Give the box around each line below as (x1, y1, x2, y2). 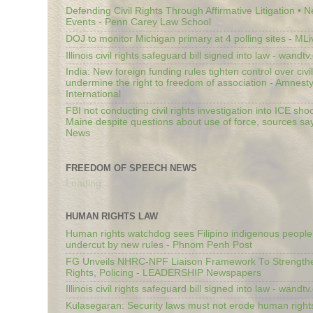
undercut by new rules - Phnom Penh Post (66, 239, 252, 250)
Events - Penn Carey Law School (66, 17, 211, 28)
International (66, 89, 121, 100)
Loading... (66, 178, 110, 189)
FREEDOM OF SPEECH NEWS (66, 162, 197, 173)
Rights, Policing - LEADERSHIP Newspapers (66, 267, 261, 278)
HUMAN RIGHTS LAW (66, 211, 158, 221)
